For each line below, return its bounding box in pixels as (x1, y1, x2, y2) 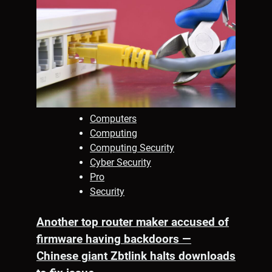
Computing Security (90, 142, 174, 154)
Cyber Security (90, 157, 151, 169)
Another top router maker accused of (36, 216, 229, 229)
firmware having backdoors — (36, 233, 191, 246)
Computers (90, 113, 137, 125)
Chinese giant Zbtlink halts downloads (36, 250, 236, 263)
